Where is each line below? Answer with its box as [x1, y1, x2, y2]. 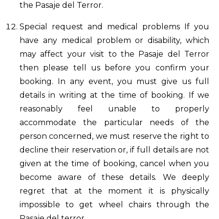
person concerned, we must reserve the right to [20, 131, 209, 141]
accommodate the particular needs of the [20, 118, 209, 127]
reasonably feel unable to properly [20, 104, 209, 113]
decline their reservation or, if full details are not [20, 145, 209, 154]
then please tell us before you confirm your [20, 63, 209, 72]
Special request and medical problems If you [20, 22, 209, 31]
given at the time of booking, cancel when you [20, 159, 209, 168]
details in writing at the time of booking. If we [20, 90, 209, 100]
